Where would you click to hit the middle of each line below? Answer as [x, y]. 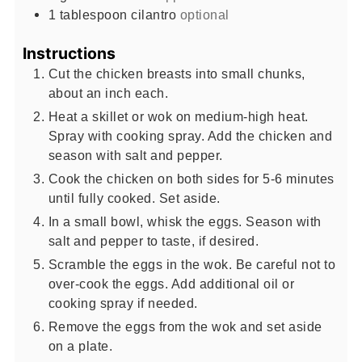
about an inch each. [110, 93]
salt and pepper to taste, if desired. [154, 240]
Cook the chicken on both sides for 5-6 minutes [191, 178]
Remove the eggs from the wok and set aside [185, 326]
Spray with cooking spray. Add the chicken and [190, 135]
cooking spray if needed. [123, 303]
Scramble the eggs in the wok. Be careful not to [192, 264]
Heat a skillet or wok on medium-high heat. [178, 116]
